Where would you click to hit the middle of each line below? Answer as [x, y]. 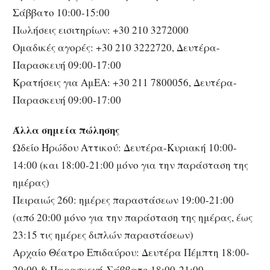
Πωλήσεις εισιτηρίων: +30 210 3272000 [101, 30]
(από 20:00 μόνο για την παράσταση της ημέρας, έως [133, 218]
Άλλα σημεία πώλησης [66, 130]
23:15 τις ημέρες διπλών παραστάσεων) [103, 235]
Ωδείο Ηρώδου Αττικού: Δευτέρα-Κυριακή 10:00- [125, 148]
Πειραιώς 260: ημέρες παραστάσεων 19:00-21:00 [123, 200]
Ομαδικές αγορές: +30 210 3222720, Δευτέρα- [116, 47]
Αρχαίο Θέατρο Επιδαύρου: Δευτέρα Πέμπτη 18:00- [131, 253]
